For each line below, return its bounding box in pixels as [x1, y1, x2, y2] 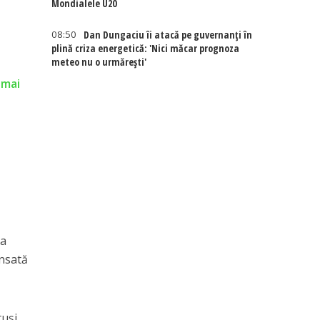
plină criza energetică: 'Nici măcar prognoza [51, 41, 240, 55]
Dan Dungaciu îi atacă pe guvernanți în [84, 28, 253, 41]
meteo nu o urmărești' [51, 55, 147, 69]
